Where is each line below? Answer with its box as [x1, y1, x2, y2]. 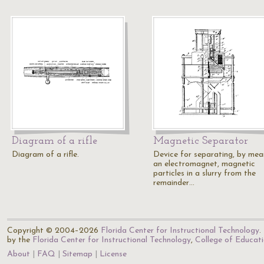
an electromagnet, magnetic [153, 160, 255, 169]
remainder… [153, 179, 194, 187]
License [100, 250, 127, 259]
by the [7, 236, 32, 245]
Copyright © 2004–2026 [7, 226, 101, 235]
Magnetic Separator [153, 136, 248, 147]
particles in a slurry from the [153, 169, 256, 178]
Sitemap [62, 250, 93, 259]
